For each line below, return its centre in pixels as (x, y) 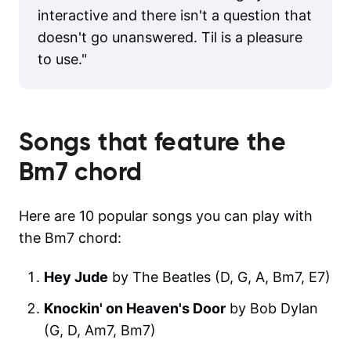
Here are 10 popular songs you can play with (166, 215)
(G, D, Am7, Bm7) (100, 330)
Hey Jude (76, 277)
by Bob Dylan (272, 308)
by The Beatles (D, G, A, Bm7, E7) (219, 277)
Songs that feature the (153, 141)
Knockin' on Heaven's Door (135, 308)
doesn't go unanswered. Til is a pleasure (170, 37)
